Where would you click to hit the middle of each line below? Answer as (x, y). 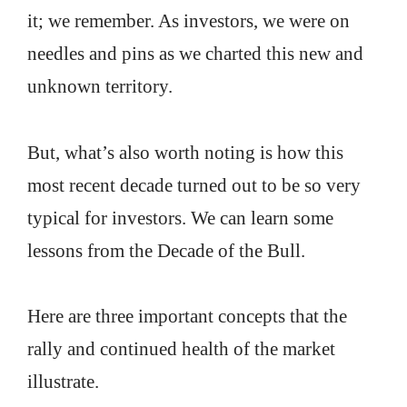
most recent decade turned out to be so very (194, 185)
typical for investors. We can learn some (180, 218)
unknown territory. (100, 86)
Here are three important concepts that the (187, 317)
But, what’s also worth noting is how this (185, 152)
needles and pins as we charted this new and (195, 53)
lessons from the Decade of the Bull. (166, 250)
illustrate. (63, 382)
